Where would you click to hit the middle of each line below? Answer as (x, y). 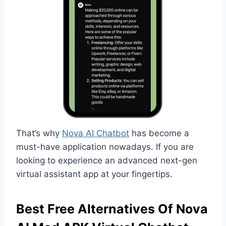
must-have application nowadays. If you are (105, 147)
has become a (159, 133)
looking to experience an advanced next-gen (107, 160)
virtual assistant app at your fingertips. (94, 174)
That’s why (39, 133)
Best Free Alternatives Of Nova (112, 209)
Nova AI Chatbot (96, 133)
